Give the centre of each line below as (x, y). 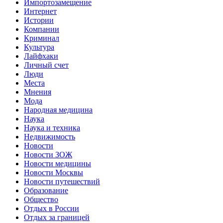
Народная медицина (58, 110)
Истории (39, 20)
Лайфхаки (41, 56)
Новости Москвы (54, 173)
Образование (46, 191)
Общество (41, 200)
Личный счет (46, 65)
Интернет (40, 11)
